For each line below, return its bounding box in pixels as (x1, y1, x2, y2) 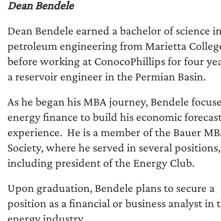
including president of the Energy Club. (7, 156, 194, 169)
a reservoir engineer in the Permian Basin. (7, 70, 206, 83)
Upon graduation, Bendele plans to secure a (7, 181, 215, 194)
